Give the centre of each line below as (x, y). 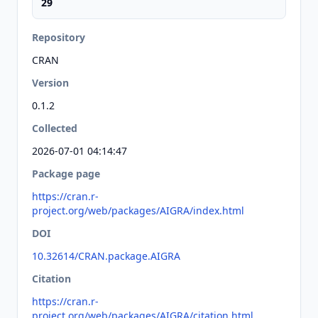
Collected (55, 128)
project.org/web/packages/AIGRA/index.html (138, 210)
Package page (66, 174)
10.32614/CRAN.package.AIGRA (106, 256)
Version (50, 83)
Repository (59, 37)
